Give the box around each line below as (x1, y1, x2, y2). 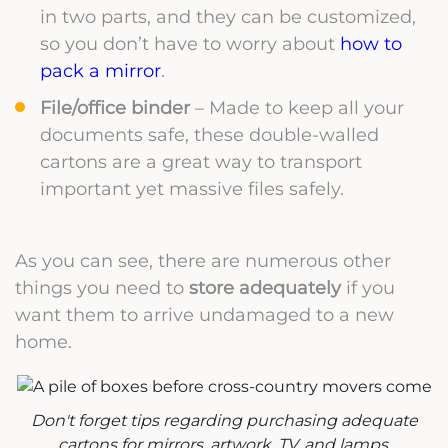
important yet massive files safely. (40, 177, 344, 199)
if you (341, 276, 395, 298)
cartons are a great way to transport (40, 150, 362, 172)
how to (340, 32, 402, 54)
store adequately (189, 276, 341, 298)
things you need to (15, 276, 189, 298)
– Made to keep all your (190, 96, 404, 118)
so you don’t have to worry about (40, 32, 340, 54)
